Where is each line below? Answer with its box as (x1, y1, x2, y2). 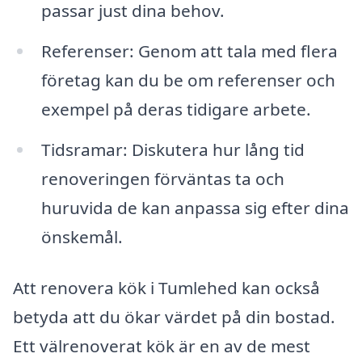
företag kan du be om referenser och (40, 68, 335, 91)
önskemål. (40, 225, 123, 248)
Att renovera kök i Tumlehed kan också (13, 276, 320, 300)
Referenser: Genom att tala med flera (40, 39, 338, 62)
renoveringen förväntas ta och (40, 166, 284, 190)
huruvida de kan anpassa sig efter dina (40, 196, 349, 219)
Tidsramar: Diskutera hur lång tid (40, 137, 305, 161)
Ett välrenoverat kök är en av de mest (13, 335, 310, 358)
